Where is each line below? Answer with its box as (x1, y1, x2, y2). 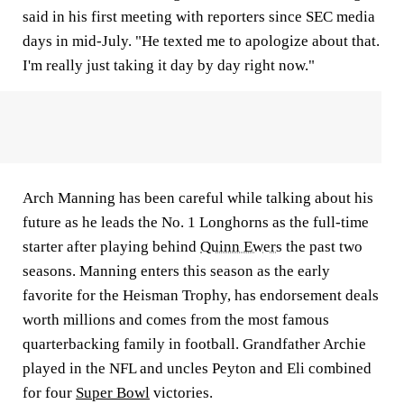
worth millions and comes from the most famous (23, 311, 329, 328)
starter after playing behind (23, 238, 200, 255)
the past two (282, 238, 363, 255)
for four (23, 384, 76, 401)
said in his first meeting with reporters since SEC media (23, 8, 375, 25)
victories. (150, 384, 213, 401)
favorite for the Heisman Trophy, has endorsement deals (23, 287, 379, 304)
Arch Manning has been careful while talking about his (23, 189, 373, 207)
